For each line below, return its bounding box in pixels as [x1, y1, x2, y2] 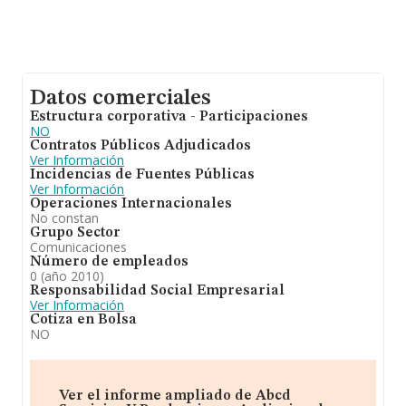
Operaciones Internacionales [30, 197, 232, 211]
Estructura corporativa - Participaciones [30, 110, 308, 124]
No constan [30, 209, 99, 227]
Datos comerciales [30, 88, 211, 110]
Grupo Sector [30, 226, 121, 240]
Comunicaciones [30, 238, 127, 256]
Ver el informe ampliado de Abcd [59, 389, 291, 403]
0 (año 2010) [30, 267, 104, 285]
